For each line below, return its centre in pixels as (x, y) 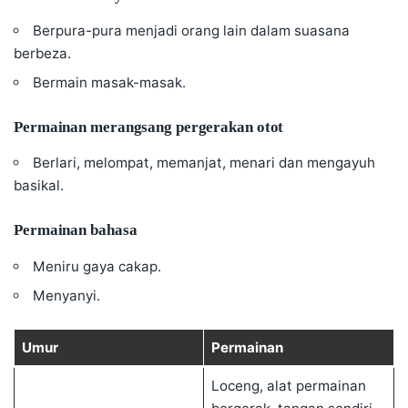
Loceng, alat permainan (288, 385)
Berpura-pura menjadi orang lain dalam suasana (192, 31)
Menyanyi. (67, 295)
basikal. (39, 186)
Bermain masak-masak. (110, 83)
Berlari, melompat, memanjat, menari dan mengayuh (204, 163)
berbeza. (42, 54)
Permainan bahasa (76, 230)
